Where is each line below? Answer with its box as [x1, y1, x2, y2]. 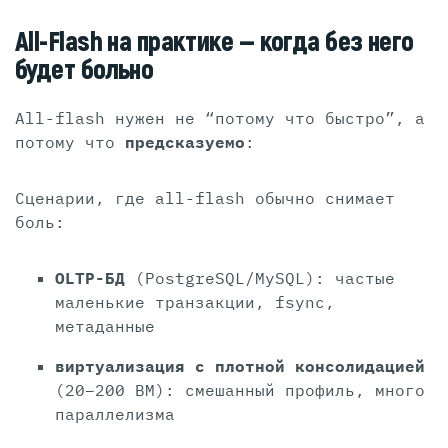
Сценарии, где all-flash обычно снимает [15, 188, 395, 209]
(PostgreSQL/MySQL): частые [125, 268, 395, 289]
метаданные [55, 316, 155, 337]
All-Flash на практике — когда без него [15, 25, 414, 61]
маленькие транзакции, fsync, [55, 292, 335, 313]
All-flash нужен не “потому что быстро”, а [15, 108, 425, 129]
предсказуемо [125, 132, 245, 153]
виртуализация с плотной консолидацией [55, 356, 425, 377]
